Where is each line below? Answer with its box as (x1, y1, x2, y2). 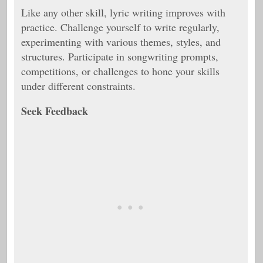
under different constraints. (21, 79, 136, 93)
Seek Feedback (21, 103, 88, 119)
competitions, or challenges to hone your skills (21, 64, 220, 78)
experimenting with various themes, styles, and (21, 35, 221, 49)
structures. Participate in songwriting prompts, (21, 49, 218, 63)
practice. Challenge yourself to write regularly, (21, 20, 220, 34)
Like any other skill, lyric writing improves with (21, 5, 225, 19)
